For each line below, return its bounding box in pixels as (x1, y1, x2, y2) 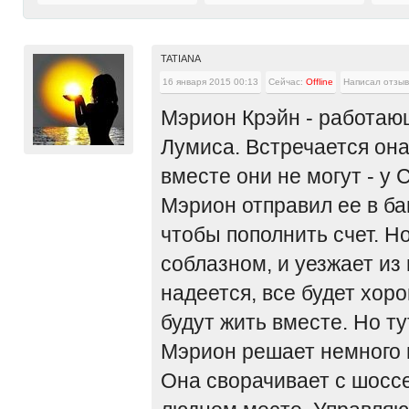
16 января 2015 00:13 (163, 77, 258, 87)
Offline (306, 77, 333, 87)
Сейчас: (268, 77, 306, 87)
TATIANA (161, 53, 201, 64)
